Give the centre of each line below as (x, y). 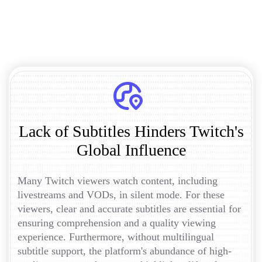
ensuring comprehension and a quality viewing (117, 223)
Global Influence (131, 150)
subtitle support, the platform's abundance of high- (125, 251)
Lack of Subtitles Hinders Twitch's (131, 131)
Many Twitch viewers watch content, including (118, 180)
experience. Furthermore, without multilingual (116, 237)
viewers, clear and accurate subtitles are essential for (129, 208)
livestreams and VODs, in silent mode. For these (121, 194)
